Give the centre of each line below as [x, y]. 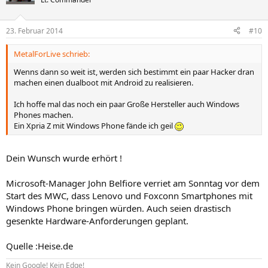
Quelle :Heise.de [39, 246]
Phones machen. [43, 115]
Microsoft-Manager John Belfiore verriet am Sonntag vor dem [133, 183]
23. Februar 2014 [34, 31]
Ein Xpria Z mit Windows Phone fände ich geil [94, 125]
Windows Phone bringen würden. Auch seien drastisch [118, 208]
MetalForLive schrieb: [52, 54]
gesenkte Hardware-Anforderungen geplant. [97, 221]
